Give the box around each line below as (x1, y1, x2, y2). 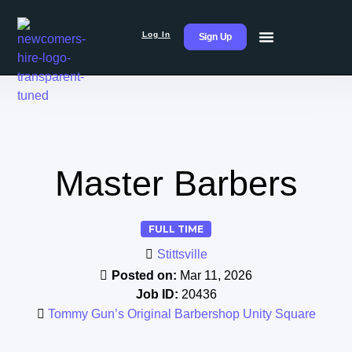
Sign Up (198, 31, 233, 43)
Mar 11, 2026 (180, 268, 252, 282)
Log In (141, 30, 170, 39)
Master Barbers (54, 163, 298, 203)
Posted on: (112, 268, 180, 282)
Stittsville (156, 247, 207, 261)
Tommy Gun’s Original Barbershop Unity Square (47, 306, 316, 321)
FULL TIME (148, 222, 203, 235)
